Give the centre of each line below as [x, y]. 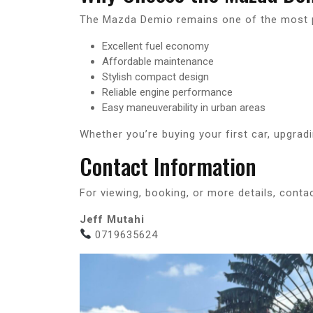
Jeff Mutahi [112, 219]
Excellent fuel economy [155, 46]
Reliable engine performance [167, 92]
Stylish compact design [155, 77]
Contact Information [168, 166]
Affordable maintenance [158, 61]
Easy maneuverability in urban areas [184, 107]
